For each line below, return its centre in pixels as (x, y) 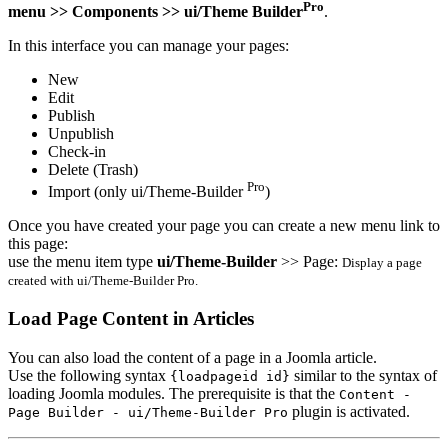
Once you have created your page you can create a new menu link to (224, 226)
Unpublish (81, 133)
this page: (38, 244)
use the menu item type (82, 262)
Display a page (382, 263)
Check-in (77, 151)
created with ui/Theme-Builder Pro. (103, 281)
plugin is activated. (349, 411)
